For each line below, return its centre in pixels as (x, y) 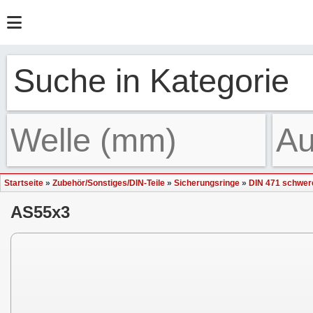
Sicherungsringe (207, 183)
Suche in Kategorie (151, 81)
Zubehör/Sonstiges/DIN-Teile (109, 183)
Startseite (24, 183)
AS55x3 (40, 212)
